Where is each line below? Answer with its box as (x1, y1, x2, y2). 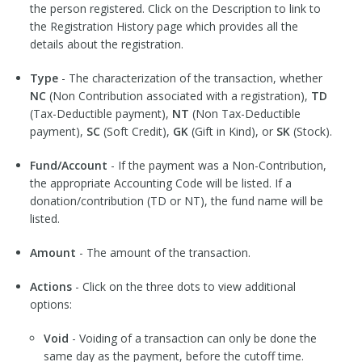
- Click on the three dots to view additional (71, 278, 296, 294)
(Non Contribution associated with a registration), (45, 87, 311, 103)
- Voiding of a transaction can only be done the (68, 330, 317, 346)
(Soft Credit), (99, 123, 173, 139)
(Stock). (289, 123, 332, 139)
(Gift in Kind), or (187, 123, 276, 139)
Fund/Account (29, 157, 107, 173)
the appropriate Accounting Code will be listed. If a (29, 175, 292, 191)
